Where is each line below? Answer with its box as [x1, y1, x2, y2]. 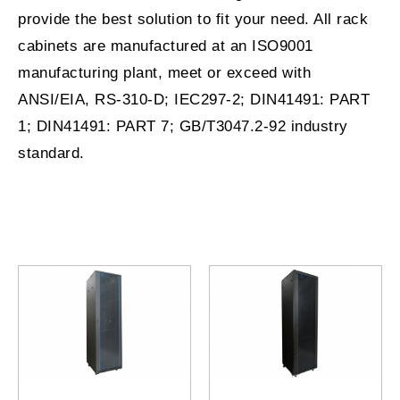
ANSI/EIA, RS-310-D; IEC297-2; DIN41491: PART [18, 91, 370, 109]
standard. [18, 145, 85, 162]
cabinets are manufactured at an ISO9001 [18, 37, 313, 55]
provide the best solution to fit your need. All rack [18, 11, 368, 29]
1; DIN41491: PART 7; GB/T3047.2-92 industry [18, 118, 348, 136]
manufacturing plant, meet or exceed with [18, 64, 311, 82]
